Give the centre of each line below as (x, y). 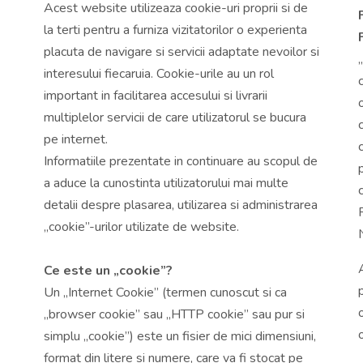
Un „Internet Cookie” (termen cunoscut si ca (165, 292)
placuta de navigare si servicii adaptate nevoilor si (181, 51)
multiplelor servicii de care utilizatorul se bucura (175, 117)
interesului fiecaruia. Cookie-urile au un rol (159, 73)
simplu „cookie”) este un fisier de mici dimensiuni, (180, 336)
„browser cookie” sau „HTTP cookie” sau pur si (174, 314)
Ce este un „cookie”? (108, 270)
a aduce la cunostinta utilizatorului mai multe (166, 183)
